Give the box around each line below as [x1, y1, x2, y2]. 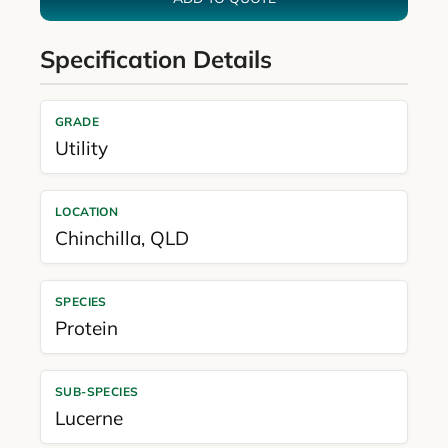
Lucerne [54, 405, 123, 430]
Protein [54, 315, 118, 340]
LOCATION [54, 203, 119, 219]
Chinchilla [54, 225, 141, 250]
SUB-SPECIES [54, 383, 139, 399]
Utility [54, 135, 108, 160]
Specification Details [39, 43, 272, 74]
